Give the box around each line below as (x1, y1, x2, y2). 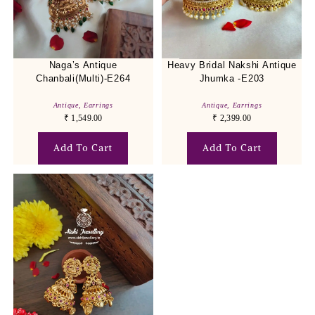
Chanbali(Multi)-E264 (36, 73, 131, 84)
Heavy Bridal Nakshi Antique (167, 60, 297, 71)
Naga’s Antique (49, 60, 117, 71)
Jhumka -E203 (199, 73, 264, 84)
